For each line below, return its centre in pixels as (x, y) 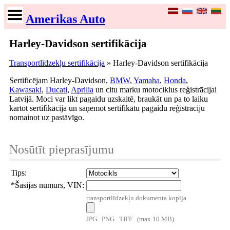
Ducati (56, 90)
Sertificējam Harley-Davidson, (60, 80)
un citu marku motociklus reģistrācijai (155, 90)
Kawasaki (25, 90)
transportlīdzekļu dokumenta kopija (136, 198)
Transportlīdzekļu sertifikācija (57, 63)
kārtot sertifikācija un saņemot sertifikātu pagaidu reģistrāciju (107, 108)
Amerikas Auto (65, 19)
